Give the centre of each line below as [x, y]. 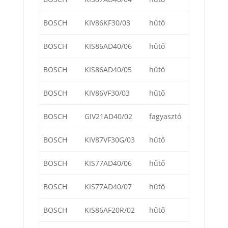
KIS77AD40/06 [108, 163]
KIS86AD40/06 [108, 46]
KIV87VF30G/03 [110, 140]
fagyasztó [165, 117]
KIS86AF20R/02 [110, 210]
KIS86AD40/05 [108, 70]
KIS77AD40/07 [108, 187]
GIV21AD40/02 [108, 117]
